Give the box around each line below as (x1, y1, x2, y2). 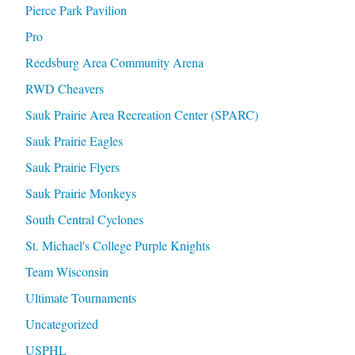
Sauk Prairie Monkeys (25, 185, 136, 202)
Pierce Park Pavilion (25, 2, 127, 19)
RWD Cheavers (25, 80, 104, 97)
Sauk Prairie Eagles (25, 132, 123, 150)
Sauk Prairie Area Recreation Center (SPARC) (25, 106, 258, 124)
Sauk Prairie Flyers (25, 158, 120, 176)
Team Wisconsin (25, 263, 109, 281)
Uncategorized (25, 315, 98, 333)
